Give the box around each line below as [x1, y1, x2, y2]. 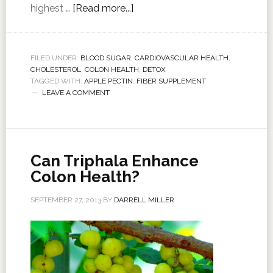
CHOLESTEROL [30, 65, 81, 74]
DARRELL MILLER [113, 196, 174, 204]
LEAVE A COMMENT [41, 88, 110, 97]
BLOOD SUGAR [80, 54, 131, 62]
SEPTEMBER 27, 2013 [30, 196, 101, 204]
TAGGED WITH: [30, 77, 84, 85]
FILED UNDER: [30, 54, 80, 62]
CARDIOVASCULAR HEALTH [134, 54, 229, 62]
